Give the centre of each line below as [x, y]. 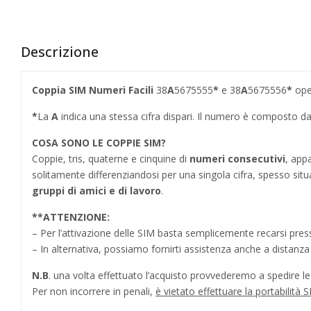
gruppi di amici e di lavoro [96, 190]
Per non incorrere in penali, [94, 291]
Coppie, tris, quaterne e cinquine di [109, 158]
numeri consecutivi [236, 158]
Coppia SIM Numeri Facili [93, 90]
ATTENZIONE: [76, 217]
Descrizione [60, 51]
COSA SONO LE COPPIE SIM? [99, 142]
